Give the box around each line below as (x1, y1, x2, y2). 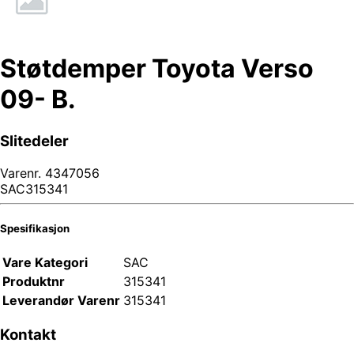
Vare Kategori (2, 254, 88, 270)
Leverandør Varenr (2, 292, 120, 308)
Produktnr (2, 273, 65, 289)
